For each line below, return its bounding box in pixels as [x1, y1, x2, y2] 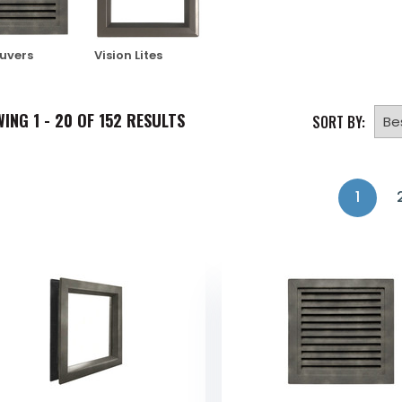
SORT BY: [312, 111, 365, 134]
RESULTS [121, 109, 185, 133]
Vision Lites [94, 47, 163, 65]
